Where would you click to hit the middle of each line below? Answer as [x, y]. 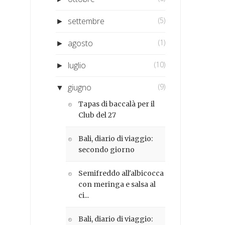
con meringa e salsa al [117, 184]
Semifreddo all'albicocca [121, 173]
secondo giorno [107, 149]
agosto [81, 43]
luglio [77, 65]
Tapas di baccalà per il [117, 104]
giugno [80, 87]
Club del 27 [97, 115]
